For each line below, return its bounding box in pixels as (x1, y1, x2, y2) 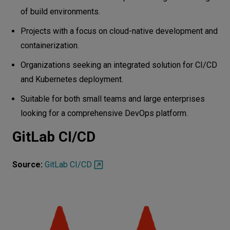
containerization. (21, 40, 79, 50)
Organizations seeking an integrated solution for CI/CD (21, 60, 217, 70)
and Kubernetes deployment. (21, 74, 123, 84)
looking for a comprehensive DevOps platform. (21, 108, 188, 118)
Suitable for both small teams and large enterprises (21, 93, 205, 104)
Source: (12, 159, 45, 169)
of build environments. (21, 6, 100, 16)
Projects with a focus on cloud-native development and (21, 26, 218, 36)
